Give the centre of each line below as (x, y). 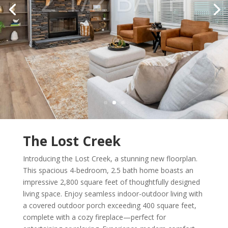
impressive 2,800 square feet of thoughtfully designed (111, 182)
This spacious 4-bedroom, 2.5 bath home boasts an (108, 170)
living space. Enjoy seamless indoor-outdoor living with (112, 194)
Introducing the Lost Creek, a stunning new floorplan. (110, 159)
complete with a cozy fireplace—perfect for (94, 217)
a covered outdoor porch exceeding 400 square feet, (109, 205)
